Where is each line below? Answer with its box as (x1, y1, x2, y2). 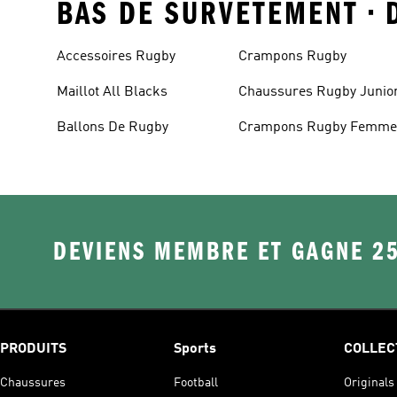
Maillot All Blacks (57, 84, 167, 99)
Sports (174, 341, 216, 356)
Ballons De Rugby (57, 120, 168, 135)
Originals (344, 376, 394, 389)
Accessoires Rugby (57, 49, 175, 64)
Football (174, 376, 218, 389)
